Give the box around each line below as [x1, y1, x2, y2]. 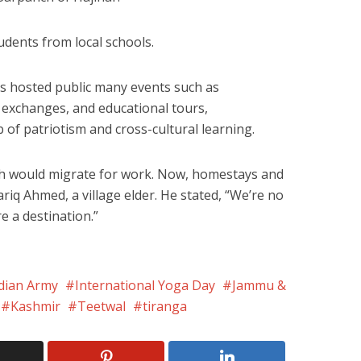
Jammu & [232, 276, 286, 295]
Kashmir [10, 297, 60, 316]
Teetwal [77, 297, 126, 316]
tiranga [143, 297, 187, 316]
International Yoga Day [75, 276, 215, 295]
